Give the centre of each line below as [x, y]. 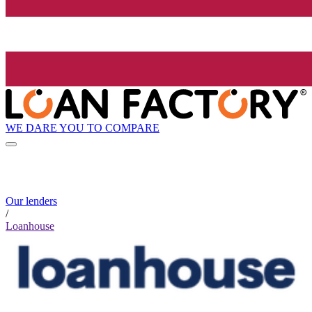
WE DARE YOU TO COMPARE [83, 127]
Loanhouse [30, 226]
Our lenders [31, 201]
